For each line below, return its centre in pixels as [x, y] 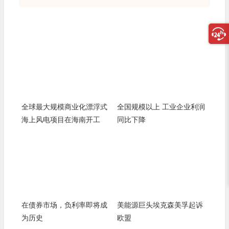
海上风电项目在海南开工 [61, 119]
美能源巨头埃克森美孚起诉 [160, 205]
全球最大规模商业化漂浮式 [64, 106]
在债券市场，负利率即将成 [64, 205]
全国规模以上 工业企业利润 [161, 106]
